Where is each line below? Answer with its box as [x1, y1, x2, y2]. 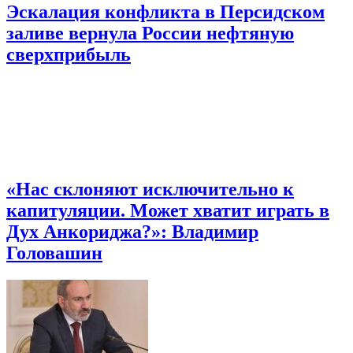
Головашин [6, 243, 102, 264]
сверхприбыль [6, 44, 131, 65]
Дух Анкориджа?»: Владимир [6, 221, 258, 243]
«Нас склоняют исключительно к [6, 179, 294, 200]
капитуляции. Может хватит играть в [6, 200, 329, 221]
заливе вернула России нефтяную [6, 23, 294, 44]
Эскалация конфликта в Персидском [6, 2, 325, 23]
